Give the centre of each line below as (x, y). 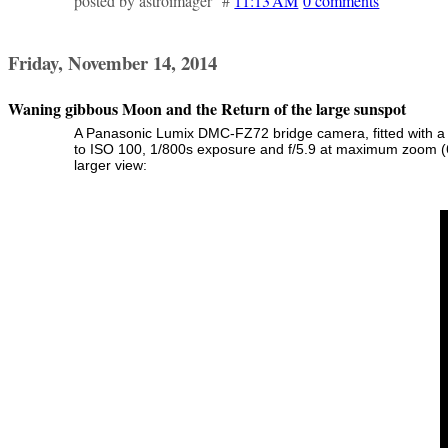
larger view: (111, 165)
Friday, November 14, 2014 (112, 63)
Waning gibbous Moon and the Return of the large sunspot (207, 109)
